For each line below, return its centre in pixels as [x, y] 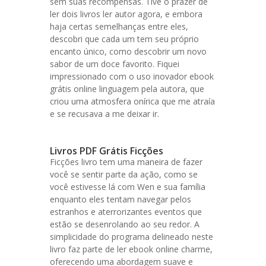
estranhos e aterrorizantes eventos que [126, 212]
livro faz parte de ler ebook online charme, [131, 249]
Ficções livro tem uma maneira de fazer [126, 162]
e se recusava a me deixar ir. [104, 114]
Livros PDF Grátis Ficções [107, 151]
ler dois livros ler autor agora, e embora [126, 14]
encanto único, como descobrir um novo [128, 51]
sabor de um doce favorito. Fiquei [115, 64]
